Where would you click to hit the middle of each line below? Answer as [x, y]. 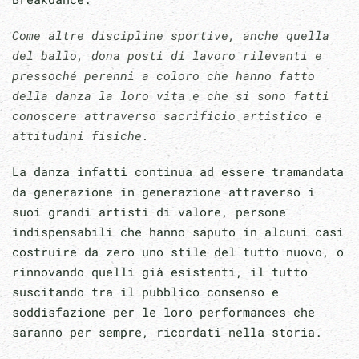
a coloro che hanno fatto [228, 75]
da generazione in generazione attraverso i [163, 191]
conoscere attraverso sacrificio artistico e [167, 115]
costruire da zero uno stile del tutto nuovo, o [178, 251]
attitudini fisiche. [81, 135]
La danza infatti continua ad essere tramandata [178, 171]
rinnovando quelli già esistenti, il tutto [160, 271]
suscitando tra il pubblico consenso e [145, 291]
